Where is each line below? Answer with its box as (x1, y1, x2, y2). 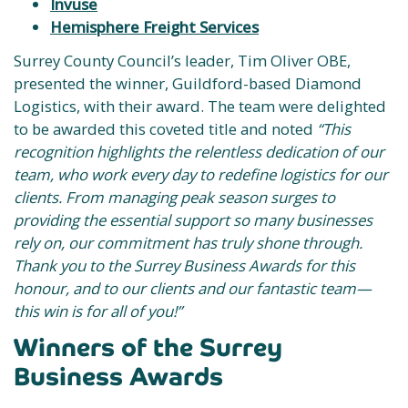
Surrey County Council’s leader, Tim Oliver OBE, (14, 50, 351, 71)
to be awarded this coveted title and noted (14, 118, 317, 139)
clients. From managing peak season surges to (14, 187, 335, 208)
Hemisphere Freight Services (50, 16, 259, 37)
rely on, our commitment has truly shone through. (14, 232, 362, 253)
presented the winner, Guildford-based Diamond (14, 73, 362, 94)
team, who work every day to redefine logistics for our (14, 164, 388, 185)
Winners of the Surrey (14, 331, 282, 363)
